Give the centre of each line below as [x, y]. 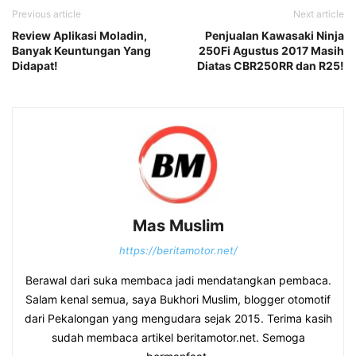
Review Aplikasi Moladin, [79, 35]
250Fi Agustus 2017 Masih [271, 50]
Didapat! [35, 66]
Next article [319, 14]
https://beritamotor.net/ [178, 250]
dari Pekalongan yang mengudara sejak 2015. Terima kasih [178, 318]
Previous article [46, 14]
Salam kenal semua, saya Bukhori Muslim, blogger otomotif [178, 299]
